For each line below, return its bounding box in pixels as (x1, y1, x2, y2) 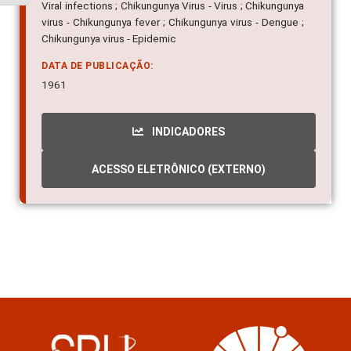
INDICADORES (150, 125, 225, 139)
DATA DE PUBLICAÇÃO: (42, 60, 154, 72)
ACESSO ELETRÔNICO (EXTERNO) (92, 163, 266, 176)
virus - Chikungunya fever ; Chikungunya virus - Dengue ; (42, 16, 304, 29)
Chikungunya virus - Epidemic (42, 32, 176, 45)
